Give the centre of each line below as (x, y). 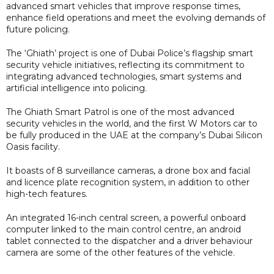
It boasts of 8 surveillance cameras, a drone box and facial (128, 170)
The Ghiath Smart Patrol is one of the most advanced (120, 112)
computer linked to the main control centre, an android (124, 229)
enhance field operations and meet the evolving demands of (136, 17)
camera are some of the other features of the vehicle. (120, 252)
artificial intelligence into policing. (78, 88)
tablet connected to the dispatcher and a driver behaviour (129, 241)
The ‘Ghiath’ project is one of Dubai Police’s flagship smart (130, 53)
